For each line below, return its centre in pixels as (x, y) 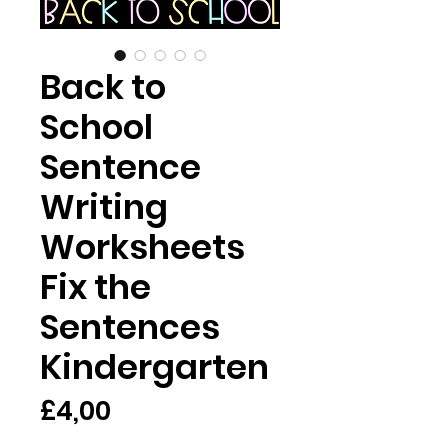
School (96, 127)
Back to (103, 87)
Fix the (95, 287)
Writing (104, 207)
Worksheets (142, 247)
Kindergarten (154, 367)
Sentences (130, 327)
